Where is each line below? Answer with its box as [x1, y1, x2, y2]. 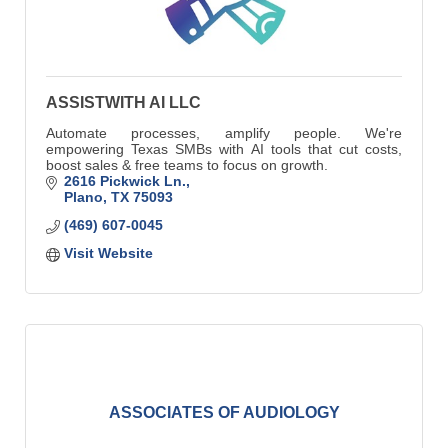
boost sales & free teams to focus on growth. [46, 157, 328, 174]
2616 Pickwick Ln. [63, 173, 186, 190]
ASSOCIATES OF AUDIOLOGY [108, 404, 340, 422]
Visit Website [63, 245, 153, 262]
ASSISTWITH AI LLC [46, 94, 201, 112]
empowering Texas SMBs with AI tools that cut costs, [46, 141, 402, 158]
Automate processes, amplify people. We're [46, 125, 402, 142]
